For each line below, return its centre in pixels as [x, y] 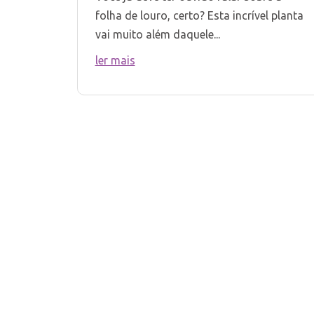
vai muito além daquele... [157, 34]
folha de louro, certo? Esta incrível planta [199, 15]
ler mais [115, 60]
